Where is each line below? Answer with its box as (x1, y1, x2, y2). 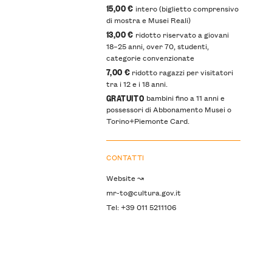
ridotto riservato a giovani (133, 28, 229, 40)
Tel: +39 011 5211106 (106, 201, 177, 213)
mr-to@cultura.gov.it (106, 186, 181, 199)
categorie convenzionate (106, 51, 194, 63)
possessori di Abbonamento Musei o (106, 103, 231, 115)
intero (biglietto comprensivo (135, 2, 239, 14)
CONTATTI (106, 151, 144, 163)
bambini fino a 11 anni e (146, 92, 225, 104)
